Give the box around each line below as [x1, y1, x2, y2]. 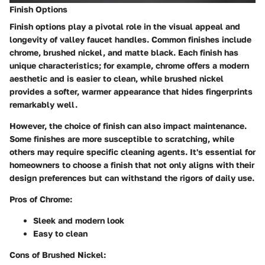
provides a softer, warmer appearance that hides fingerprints [9, 86, 253, 97]
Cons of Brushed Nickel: [9, 250, 106, 260]
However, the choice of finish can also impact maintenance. [9, 121, 247, 131]
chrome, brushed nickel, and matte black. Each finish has [9, 47, 238, 58]
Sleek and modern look [33, 215, 124, 226]
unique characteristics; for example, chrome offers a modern [9, 60, 249, 71]
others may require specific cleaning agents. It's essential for [9, 147, 256, 157]
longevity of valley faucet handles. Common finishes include [9, 34, 251, 45]
